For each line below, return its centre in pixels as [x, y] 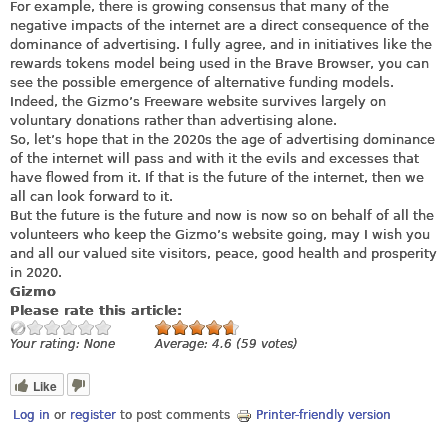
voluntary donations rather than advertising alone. [173, 120]
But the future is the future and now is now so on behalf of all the [222, 215]
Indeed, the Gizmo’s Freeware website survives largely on [198, 101]
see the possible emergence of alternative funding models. [202, 82]
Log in [32, 415]
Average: [183, 343]
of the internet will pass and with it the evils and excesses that [214, 158]
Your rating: [47, 343]
